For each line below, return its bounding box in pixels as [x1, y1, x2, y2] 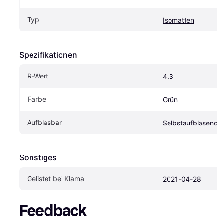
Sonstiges [19, 153, 57, 163]
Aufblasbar [27, 118, 62, 127]
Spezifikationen [19, 50, 77, 60]
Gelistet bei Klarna [27, 174, 84, 183]
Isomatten [163, 16, 194, 25]
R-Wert [27, 72, 48, 80]
